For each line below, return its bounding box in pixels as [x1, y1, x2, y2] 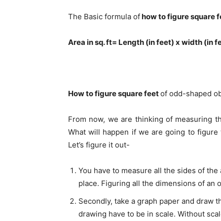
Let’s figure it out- [68, 140, 130, 149]
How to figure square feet [68, 89, 160, 98]
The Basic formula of [68, 12, 140, 21]
